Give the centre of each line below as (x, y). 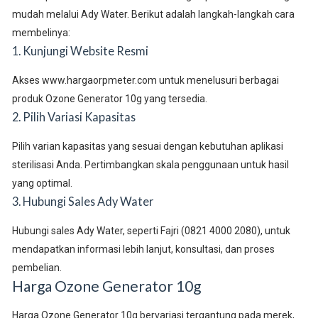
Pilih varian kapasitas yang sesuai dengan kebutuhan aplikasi (147, 146)
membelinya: (41, 32)
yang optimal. (42, 183)
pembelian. (37, 267)
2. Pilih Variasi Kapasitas (73, 116)
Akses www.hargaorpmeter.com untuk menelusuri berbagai (145, 80)
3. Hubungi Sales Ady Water (82, 201)
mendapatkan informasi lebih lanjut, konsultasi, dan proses (143, 249)
